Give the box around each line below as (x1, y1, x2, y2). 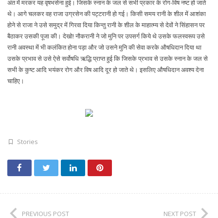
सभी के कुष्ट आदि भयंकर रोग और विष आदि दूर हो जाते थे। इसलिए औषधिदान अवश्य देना (7, 65, 204, 74)
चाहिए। (7, 76, 24, 85)
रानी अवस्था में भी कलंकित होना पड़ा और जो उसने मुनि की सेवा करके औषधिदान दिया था (7, 42, 201, 52)
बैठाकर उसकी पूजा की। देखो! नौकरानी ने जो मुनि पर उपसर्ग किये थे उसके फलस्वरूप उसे (7, 31, 205, 40)
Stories (17, 137, 38, 146)
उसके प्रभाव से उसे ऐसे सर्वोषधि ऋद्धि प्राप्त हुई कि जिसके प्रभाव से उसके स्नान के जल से (7, 54, 208, 63)
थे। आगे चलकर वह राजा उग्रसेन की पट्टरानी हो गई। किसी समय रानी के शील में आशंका (7, 9, 206, 18)
